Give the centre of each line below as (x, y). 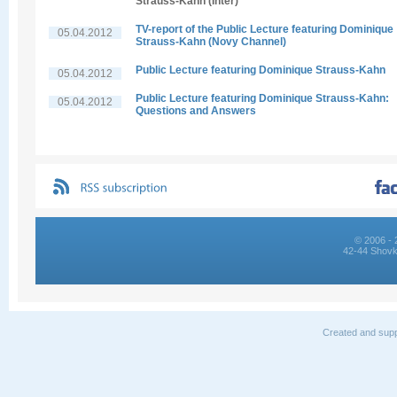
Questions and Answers (196, 111)
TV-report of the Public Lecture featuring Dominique (265, 29)
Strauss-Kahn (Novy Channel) (211, 42)
